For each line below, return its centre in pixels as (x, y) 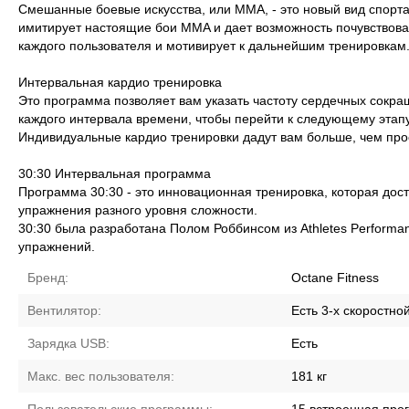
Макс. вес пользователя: (101, 376)
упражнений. (57, 246)
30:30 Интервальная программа (115, 173)
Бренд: (48, 278)
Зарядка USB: (69, 343)
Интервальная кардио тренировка (121, 82)
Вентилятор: (65, 310)
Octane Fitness (336, 278)
